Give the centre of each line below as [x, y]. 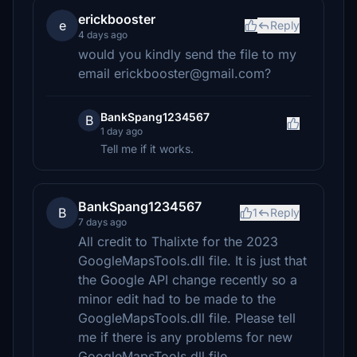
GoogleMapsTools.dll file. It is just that [192, 261]
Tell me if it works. [147, 149]
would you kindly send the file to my [187, 54]
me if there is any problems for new [185, 337]
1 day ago [122, 131]
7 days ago [102, 222]
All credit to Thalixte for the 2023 [178, 241]
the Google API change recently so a [188, 280]
